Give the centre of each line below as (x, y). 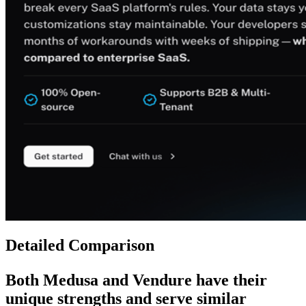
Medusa (71, 280)
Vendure (162, 280)
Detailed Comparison (80, 246)
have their (229, 280)
